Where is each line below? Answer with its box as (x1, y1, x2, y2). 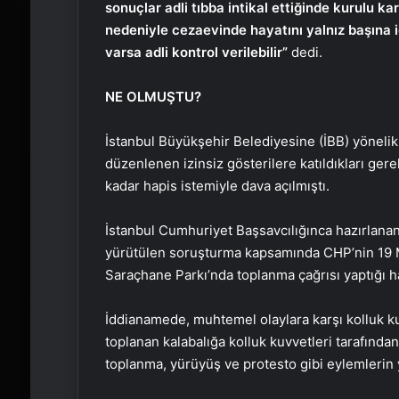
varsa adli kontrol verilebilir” (104, 44, 288, 61)
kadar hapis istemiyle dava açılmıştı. (104, 177, 330, 194)
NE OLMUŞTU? (104, 88, 201, 105)
